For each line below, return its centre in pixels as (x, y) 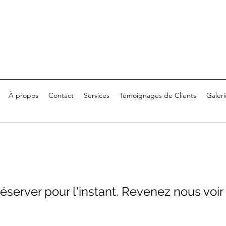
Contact (61, 95)
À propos (23, 95)
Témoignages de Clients (158, 95)
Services (97, 95)
